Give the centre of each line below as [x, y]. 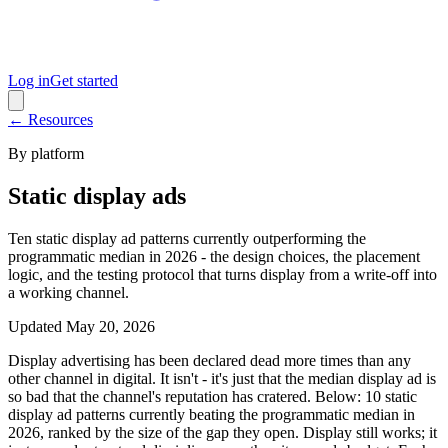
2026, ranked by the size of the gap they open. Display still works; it [222, 432]
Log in [29, 80]
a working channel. [68, 292]
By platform [46, 153]
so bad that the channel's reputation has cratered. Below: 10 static [212, 396]
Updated [35, 326]
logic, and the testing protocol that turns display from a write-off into [222, 274]
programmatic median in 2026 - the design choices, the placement [214, 256]
